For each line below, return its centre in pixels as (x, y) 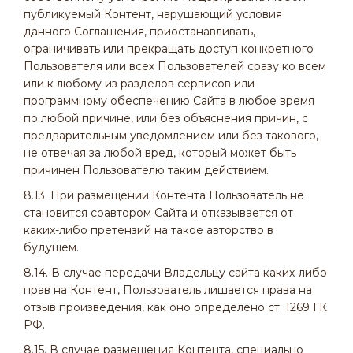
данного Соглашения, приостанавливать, (139, 32)
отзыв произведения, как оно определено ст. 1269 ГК (175, 307)
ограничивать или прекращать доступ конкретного (169, 49)
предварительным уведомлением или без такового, (171, 136)
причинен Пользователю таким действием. (146, 170)
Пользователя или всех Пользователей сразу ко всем (175, 66)
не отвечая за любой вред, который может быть (160, 153)
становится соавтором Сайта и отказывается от (158, 213)
